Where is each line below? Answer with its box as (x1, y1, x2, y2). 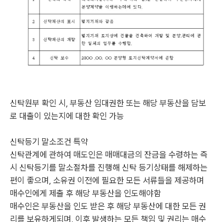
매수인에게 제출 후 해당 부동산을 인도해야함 (10, 188, 161, 198)
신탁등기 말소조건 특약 (10, 137, 88, 147)
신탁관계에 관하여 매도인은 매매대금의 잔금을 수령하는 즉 (10, 150, 208, 160)
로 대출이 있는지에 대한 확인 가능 (10, 111, 126, 121)
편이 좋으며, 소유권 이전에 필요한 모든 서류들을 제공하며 (10, 175, 204, 185)
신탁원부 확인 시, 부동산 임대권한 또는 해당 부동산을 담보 (10, 98, 206, 108)
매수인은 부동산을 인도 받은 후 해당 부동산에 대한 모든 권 (10, 201, 206, 211)
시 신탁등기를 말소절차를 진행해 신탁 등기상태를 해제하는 (10, 163, 208, 172)
